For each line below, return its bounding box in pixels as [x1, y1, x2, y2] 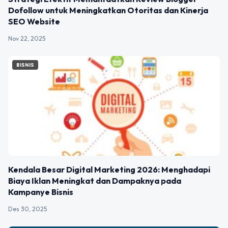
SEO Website [8, 16, 60, 27]
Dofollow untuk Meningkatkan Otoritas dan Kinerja [8, 5, 208, 16]
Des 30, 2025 [8, 205, 47, 213]
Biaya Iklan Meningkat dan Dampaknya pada [8, 175, 181, 186]
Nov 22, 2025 [8, 35, 45, 43]
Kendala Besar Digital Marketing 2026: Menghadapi [8, 164, 210, 175]
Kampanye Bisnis [8, 186, 73, 197]
